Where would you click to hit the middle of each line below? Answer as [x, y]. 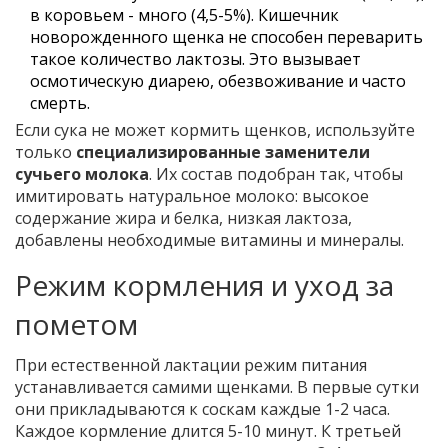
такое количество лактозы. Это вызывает [195, 59]
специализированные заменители [223, 152]
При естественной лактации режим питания [191, 365]
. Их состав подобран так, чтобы [276, 174]
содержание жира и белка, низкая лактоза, [183, 218]
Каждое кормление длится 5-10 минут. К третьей [208, 431]
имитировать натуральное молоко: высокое [192, 196]
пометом [76, 324]
